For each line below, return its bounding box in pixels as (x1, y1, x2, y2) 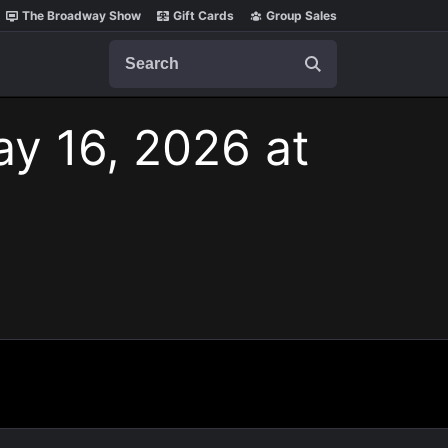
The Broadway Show (22, 8, 141, 23)
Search (108, 39, 160, 59)
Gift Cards (173, 8, 234, 23)
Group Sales (266, 8, 337, 23)
